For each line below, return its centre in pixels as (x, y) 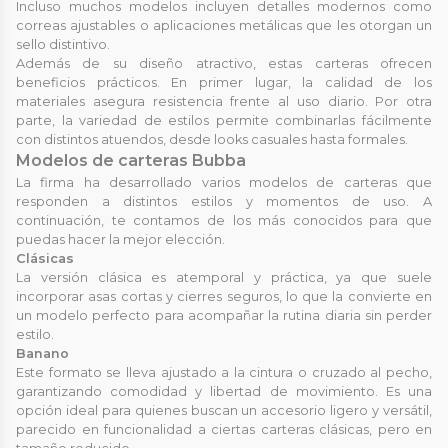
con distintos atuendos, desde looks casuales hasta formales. (212, 139)
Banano (42, 353)
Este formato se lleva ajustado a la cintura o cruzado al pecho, (224, 372)
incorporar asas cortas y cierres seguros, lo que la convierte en (224, 296)
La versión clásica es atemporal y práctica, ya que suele (224, 277)
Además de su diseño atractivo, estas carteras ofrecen (224, 63)
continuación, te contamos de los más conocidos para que (224, 220)
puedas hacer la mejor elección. (120, 239)
